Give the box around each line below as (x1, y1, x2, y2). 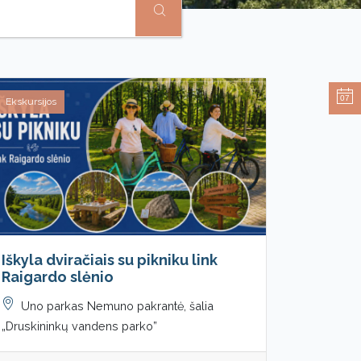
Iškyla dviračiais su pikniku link (2, 251, 218, 268)
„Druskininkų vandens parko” (2, 318, 157, 333)
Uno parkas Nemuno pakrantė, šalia (21, 298, 214, 313)
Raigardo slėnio (2, 268, 114, 285)
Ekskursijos (6, 95, 56, 107)
